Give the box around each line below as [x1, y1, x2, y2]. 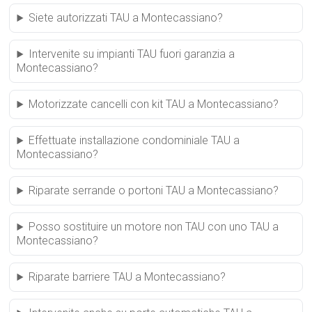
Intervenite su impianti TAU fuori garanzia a [29, 47, 235, 61]
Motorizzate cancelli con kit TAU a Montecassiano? [29, 97, 279, 111]
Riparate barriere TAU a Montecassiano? [29, 270, 226, 284]
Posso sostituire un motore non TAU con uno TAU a [29, 220, 279, 234]
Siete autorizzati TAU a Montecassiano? [29, 11, 224, 25]
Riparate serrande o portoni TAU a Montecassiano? [29, 184, 279, 198]
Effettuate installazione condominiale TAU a [29, 134, 240, 148]
